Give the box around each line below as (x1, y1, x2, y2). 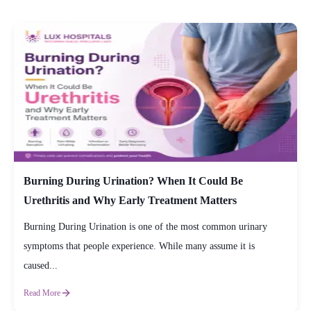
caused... (24, 260, 58, 271)
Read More (24, 287, 60, 298)
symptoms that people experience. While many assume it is (24, 240, 255, 251)
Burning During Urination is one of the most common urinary (24, 221, 267, 232)
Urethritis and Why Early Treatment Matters (24, 194, 237, 206)
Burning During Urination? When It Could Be (24, 174, 243, 187)
